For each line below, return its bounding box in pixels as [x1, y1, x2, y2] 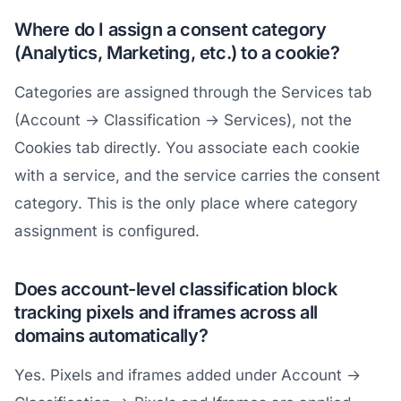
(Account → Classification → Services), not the [14, 110, 352, 129]
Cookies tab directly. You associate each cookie [14, 138, 360, 157]
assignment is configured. [14, 221, 200, 240]
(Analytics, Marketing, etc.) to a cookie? [14, 41, 340, 64]
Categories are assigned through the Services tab [14, 82, 371, 101]
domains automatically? [14, 324, 209, 346]
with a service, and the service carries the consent [14, 166, 380, 184]
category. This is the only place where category [14, 193, 358, 212]
